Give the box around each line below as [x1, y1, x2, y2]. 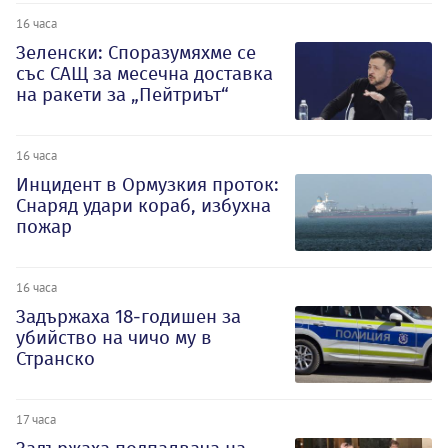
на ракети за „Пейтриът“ [16, 83, 229, 107]
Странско [16, 346, 95, 370]
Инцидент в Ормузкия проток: [16, 173, 279, 197]
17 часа [16, 410, 56, 427]
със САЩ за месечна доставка [16, 62, 273, 86]
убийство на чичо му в [16, 325, 212, 349]
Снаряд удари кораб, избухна [16, 194, 271, 218]
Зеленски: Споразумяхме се [16, 41, 256, 65]
